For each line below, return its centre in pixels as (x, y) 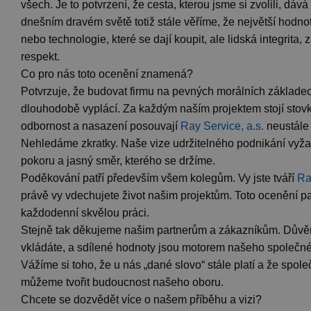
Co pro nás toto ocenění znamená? (107, 74)
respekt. (40, 56)
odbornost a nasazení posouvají (101, 126)
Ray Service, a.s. (222, 126)
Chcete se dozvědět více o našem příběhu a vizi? (141, 299)
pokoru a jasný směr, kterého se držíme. (118, 160)
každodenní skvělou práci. (85, 212)
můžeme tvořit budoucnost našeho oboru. (122, 282)
